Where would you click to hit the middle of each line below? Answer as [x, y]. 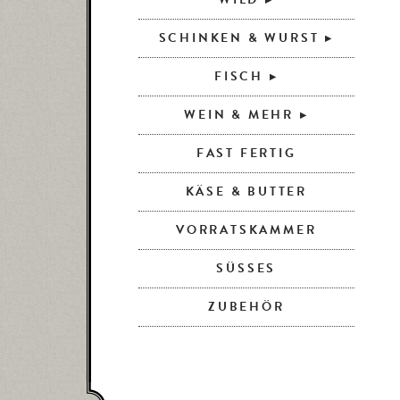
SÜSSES [242, 268]
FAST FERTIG [246, 153]
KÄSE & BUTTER [246, 192]
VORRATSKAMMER [246, 230]
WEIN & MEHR [239, 115]
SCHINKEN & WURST [239, 38]
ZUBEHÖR [246, 307]
